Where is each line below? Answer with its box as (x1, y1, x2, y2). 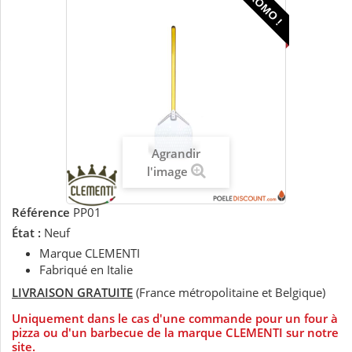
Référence (12, 204, 70, 221)
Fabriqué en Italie (39, 262, 133, 278)
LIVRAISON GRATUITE (12, 284, 133, 301)
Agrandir (152, 145, 200, 162)
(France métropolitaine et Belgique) (133, 284, 325, 301)
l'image (146, 163, 188, 180)
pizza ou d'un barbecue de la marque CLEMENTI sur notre (12, 324, 339, 341)
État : (12, 225, 41, 241)
